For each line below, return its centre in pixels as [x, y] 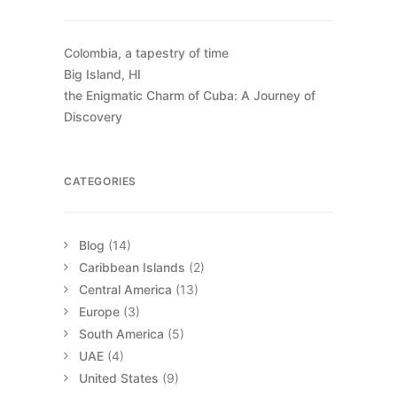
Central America [125, 289]
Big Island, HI [102, 74]
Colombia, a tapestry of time [146, 53]
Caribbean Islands [132, 267]
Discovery [93, 117]
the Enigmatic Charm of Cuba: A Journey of [190, 95]
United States [119, 378]
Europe [99, 311]
